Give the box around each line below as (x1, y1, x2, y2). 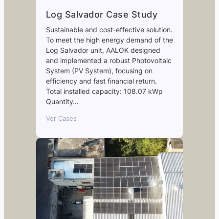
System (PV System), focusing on (45, 66, 153, 75)
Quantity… (45, 97, 79, 106)
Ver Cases (45, 114, 77, 122)
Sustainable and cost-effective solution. (45, 25, 173, 34)
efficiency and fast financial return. (45, 76, 157, 85)
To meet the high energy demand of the (45, 35, 173, 44)
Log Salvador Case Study (45, 9, 158, 20)
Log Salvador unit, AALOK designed (45, 45, 160, 54)
